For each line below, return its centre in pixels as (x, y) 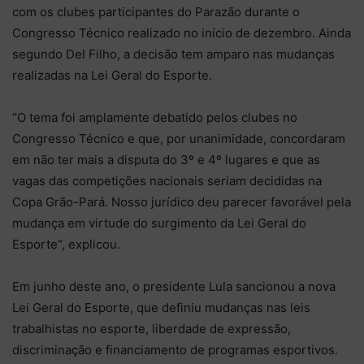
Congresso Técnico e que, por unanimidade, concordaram (179, 138)
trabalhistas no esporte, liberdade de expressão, (152, 328)
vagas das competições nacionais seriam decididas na (167, 180)
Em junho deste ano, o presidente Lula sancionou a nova (174, 286)
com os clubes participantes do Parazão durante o (156, 11)
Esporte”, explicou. (66, 244)
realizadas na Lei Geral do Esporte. (112, 75)
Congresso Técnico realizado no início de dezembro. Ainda (182, 32)
